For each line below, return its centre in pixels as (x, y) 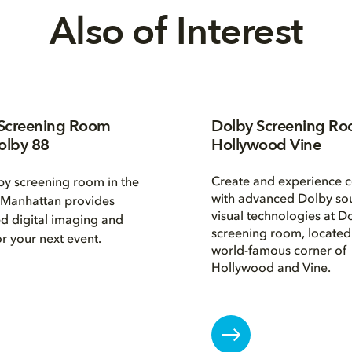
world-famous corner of (279, 251)
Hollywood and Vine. (271, 269)
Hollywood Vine (266, 145)
